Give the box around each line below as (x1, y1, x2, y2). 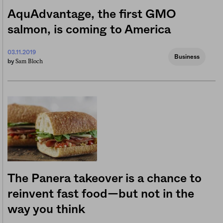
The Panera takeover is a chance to (7, 173, 202, 185)
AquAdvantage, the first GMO (7, 8, 176, 21)
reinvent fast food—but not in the (7, 188, 194, 201)
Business (174, 54, 200, 60)
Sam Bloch (15, 58, 43, 65)
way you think (7, 204, 85, 216)
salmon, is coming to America (7, 24, 171, 36)
